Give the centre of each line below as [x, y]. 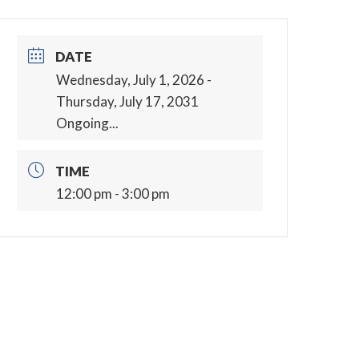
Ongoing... [88, 123]
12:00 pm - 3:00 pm [113, 194]
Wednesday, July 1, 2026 [131, 79]
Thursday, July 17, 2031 [128, 101]
